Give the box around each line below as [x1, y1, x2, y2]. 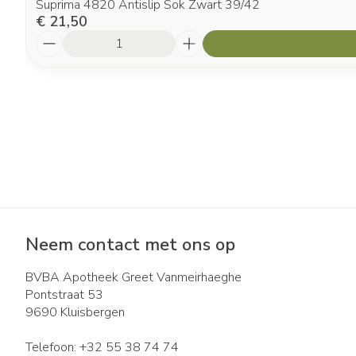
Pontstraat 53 [25, 286, 103, 304]
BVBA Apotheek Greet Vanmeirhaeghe [25, 269, 242, 286]
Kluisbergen [60, 304, 125, 321]
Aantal [35, 29, 76, 46]
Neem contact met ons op [25, 233, 235, 257]
